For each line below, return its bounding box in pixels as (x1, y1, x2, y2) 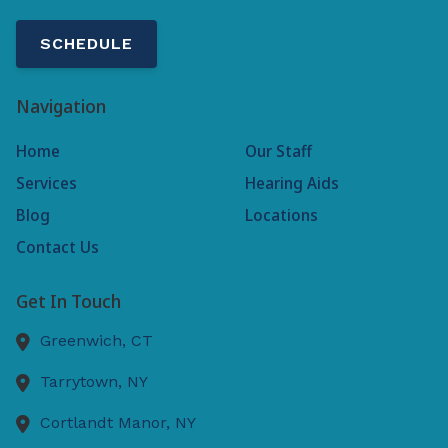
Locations (244, 204, 318, 227)
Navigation (16, 93, 106, 118)
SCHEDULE (40, 33, 133, 53)
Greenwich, (40, 331, 131, 351)
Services (16, 172, 77, 194)
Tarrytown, (40, 372, 127, 392)
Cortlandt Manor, (40, 413, 175, 433)
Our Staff (244, 139, 312, 162)
